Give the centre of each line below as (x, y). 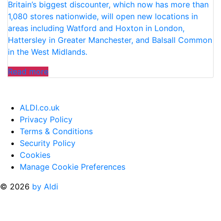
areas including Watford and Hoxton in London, (96, 28)
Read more (28, 72)
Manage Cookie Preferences (73, 167)
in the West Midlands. (48, 52)
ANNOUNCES (73, 83)
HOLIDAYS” (69, 10)
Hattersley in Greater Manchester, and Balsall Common (110, 40)
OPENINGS (68, 130)
